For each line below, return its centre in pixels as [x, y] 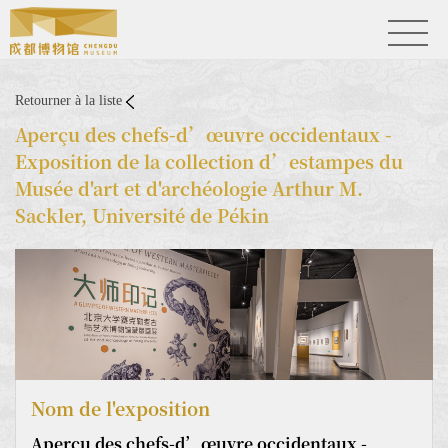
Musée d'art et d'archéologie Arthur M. [189, 188]
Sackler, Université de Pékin [142, 215]
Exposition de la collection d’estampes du [209, 161]
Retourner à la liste [70, 100]
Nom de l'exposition [120, 407]
